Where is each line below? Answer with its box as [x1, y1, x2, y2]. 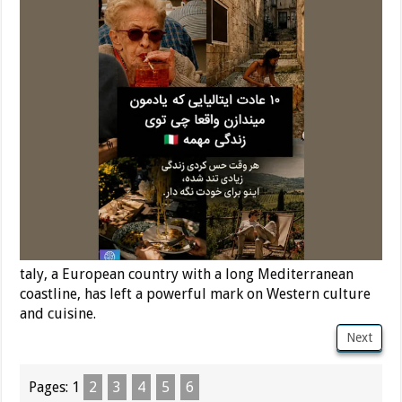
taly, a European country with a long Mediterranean [20, 265, 354, 283]
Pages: [29, 378, 73, 396]
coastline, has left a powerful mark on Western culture [20, 284, 371, 302]
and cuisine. [20, 304, 97, 322]
